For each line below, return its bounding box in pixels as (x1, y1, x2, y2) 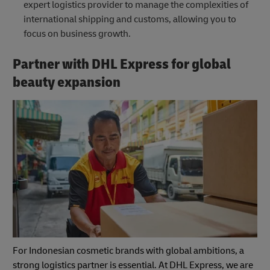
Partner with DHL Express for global (13, 55, 231, 73)
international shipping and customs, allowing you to (23, 13, 236, 25)
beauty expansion (13, 73, 121, 91)
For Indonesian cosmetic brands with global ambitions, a (13, 245, 244, 257)
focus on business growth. (23, 27, 131, 40)
